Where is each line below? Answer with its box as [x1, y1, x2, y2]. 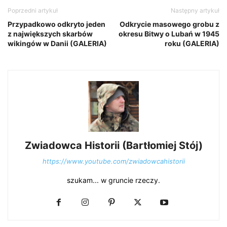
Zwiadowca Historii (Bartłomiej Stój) [24, 139, 203, 152]
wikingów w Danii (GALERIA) [8, 39, 107, 48]
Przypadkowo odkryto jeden [8, 19, 105, 28]
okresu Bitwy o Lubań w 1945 [119, 29, 219, 38]
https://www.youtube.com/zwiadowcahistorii [42, 157, 185, 165]
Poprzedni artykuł [8, 6, 58, 14]
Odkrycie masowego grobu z [120, 19, 219, 28]
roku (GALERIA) [165, 39, 219, 48]
